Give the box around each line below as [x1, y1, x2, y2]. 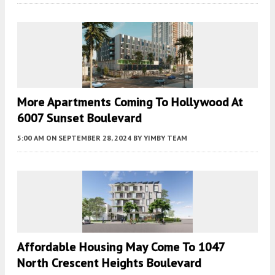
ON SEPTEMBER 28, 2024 [46, 133, 131, 142]
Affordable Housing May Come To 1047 [17, 239, 225, 255]
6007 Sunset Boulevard [17, 109, 142, 126]
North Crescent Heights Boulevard [17, 255, 201, 271]
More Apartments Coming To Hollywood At [17, 93, 243, 110]
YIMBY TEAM [144, 133, 187, 142]
